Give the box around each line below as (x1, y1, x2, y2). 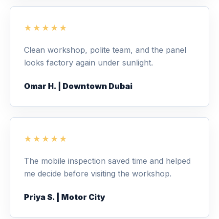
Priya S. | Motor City (24, 192, 105, 202)
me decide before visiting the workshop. (24, 169, 172, 178)
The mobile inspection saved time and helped (24, 156, 191, 166)
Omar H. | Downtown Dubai (24, 81, 132, 91)
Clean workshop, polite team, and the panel (24, 45, 186, 55)
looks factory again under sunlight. (24, 58, 153, 67)
